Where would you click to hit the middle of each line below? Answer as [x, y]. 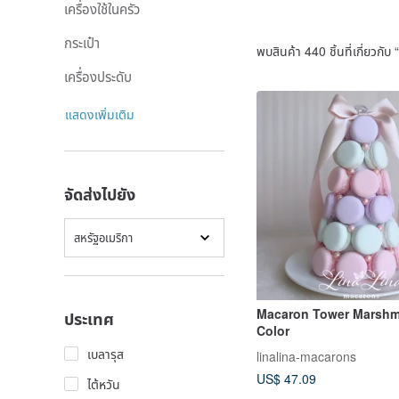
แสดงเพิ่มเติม [100, 114]
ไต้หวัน [104, 384]
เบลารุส [106, 354]
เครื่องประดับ [98, 76]
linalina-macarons [306, 356]
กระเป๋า [82, 42]
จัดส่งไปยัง [100, 194]
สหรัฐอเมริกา [103, 237]
